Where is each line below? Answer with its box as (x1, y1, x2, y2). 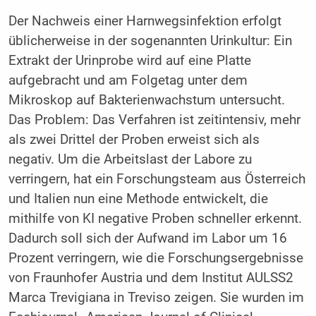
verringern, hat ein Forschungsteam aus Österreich (8, 171, 305, 187)
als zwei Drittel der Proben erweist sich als (8, 131, 260, 147)
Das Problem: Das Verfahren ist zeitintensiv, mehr (8, 111, 300, 128)
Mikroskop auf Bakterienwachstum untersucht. (8, 92, 285, 108)
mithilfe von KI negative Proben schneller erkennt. (8, 210, 302, 226)
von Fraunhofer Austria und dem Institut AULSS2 (8, 269, 293, 286)
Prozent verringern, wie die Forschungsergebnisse (8, 250, 303, 266)
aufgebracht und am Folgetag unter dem (8, 72, 248, 88)
